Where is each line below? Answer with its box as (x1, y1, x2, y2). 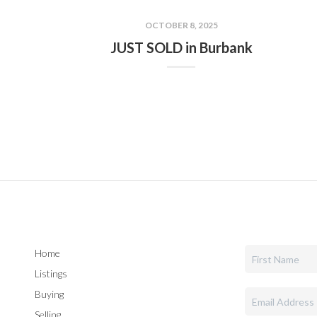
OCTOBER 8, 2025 (144, 20, 218, 30)
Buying (34, 288, 64, 300)
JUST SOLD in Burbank (110, 39, 253, 56)
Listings (34, 267, 67, 279)
